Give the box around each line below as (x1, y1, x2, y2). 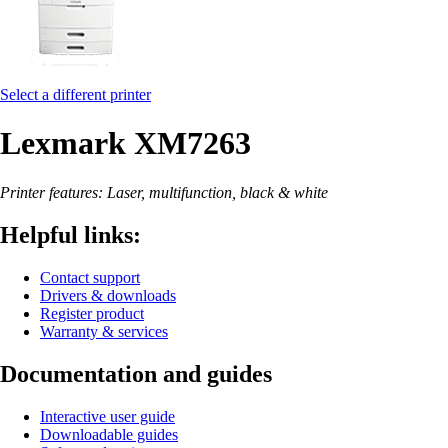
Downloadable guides (40, 425, 178, 443)
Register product (40, 304, 144, 322)
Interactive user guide (40, 407, 175, 425)
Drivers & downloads (40, 286, 176, 304)
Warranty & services (40, 322, 168, 340)
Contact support (40, 268, 140, 286)
